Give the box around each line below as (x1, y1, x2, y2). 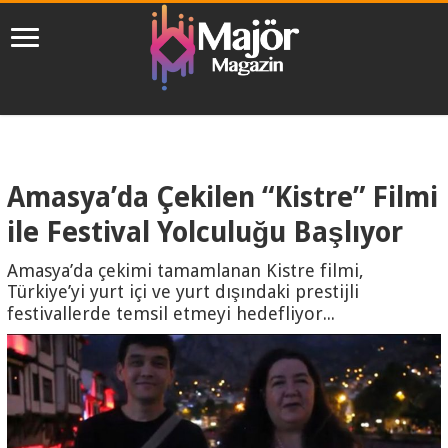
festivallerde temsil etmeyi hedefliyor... (7, 302, 336, 324)
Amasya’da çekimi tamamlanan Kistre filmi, (7, 259, 365, 281)
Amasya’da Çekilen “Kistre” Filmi (7, 180, 439, 214)
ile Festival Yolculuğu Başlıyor (7, 215, 404, 249)
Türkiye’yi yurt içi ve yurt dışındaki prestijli (7, 280, 360, 302)
